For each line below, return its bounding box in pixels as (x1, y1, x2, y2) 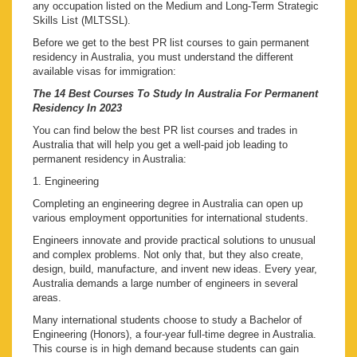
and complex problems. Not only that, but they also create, (33, 249, 304, 261)
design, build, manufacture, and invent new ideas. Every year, (33, 263, 317, 276)
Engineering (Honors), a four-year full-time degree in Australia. (33, 328, 316, 341)
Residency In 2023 (33, 102, 122, 115)
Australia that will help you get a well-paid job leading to (33, 139, 288, 151)
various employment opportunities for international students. (33, 212, 308, 225)
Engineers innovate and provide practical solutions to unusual (33, 234, 316, 247)
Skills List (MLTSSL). (33, 14, 131, 27)
